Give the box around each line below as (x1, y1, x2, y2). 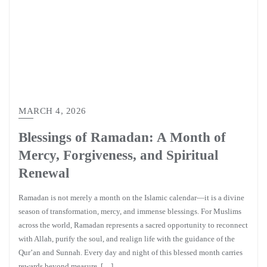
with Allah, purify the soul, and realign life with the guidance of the (18, 234, 235, 243)
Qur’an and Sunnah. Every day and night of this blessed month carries (18, 248, 243, 257)
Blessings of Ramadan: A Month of (18, 129, 226, 145)
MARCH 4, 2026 (18, 106, 86, 116)
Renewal (18, 165, 69, 181)
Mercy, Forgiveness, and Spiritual (18, 147, 218, 163)
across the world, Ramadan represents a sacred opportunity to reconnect (18, 221, 248, 229)
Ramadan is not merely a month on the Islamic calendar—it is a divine (18, 193, 244, 202)
